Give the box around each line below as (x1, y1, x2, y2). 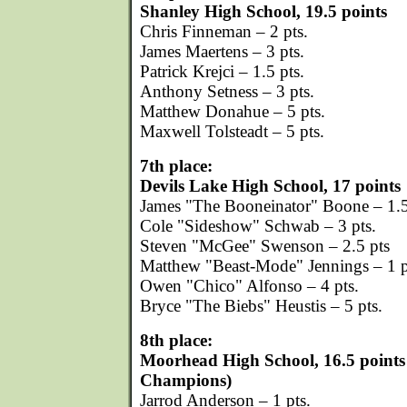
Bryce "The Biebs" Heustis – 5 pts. (140, 296, 382, 315)
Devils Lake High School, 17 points (140, 176, 401, 195)
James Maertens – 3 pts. (140, 42, 304, 61)
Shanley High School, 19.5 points (140, 2, 387, 21)
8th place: (140, 331, 213, 350)
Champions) (140, 371, 232, 390)
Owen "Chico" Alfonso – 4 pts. (140, 276, 359, 295)
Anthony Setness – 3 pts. (140, 82, 314, 101)
